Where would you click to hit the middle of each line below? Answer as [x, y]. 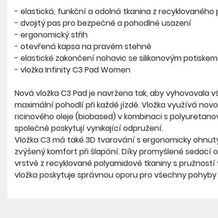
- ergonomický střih [51, 35]
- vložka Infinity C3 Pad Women [73, 70]
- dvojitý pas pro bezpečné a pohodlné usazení [103, 23]
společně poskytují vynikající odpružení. [89, 128]
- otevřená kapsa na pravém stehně [83, 46]
